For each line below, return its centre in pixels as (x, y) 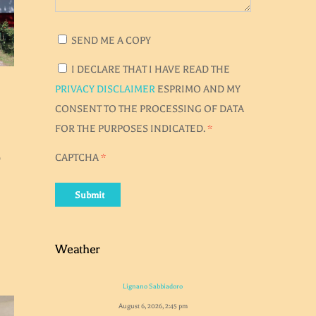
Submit (89, 195)
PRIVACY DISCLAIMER (105, 90)
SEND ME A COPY (111, 41)
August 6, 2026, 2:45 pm (153, 306)
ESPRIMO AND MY (197, 90)
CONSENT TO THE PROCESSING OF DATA (149, 109)
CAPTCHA (77, 158)
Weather (77, 249)
